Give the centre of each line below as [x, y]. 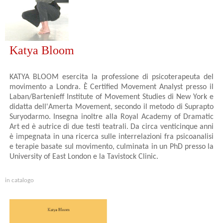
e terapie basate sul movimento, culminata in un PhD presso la [111, 147]
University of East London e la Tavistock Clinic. [84, 157]
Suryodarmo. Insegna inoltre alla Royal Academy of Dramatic [111, 117]
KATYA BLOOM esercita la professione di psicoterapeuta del [111, 77]
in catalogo [19, 181]
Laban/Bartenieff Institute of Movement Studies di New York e [111, 97]
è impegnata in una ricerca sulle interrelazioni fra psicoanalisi [111, 137]
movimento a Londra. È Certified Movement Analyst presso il [111, 87]
